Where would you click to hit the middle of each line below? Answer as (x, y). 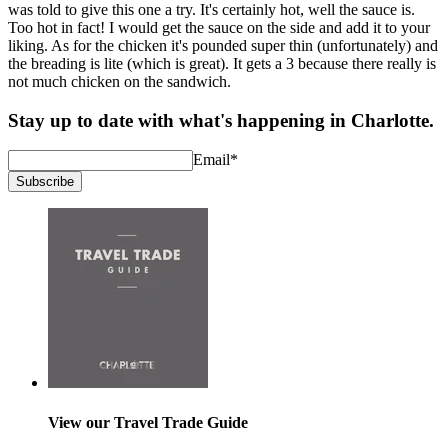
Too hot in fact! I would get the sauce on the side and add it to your (219, 28)
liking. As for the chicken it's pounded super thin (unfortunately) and (223, 46)
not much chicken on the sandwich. (119, 82)
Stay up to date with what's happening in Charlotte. (221, 120)
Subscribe (45, 182)
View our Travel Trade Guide (148, 422)
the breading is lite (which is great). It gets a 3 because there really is (222, 64)
